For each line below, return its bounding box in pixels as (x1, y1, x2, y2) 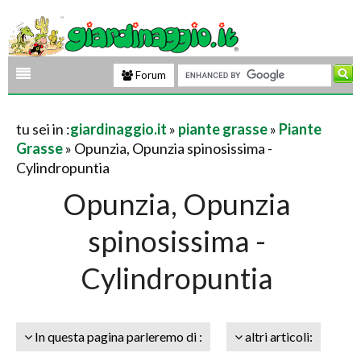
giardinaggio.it (70, 120, 167, 138)
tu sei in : (16, 120, 70, 138)
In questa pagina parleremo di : (32, 329, 202, 344)
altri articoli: (243, 329, 313, 344)
